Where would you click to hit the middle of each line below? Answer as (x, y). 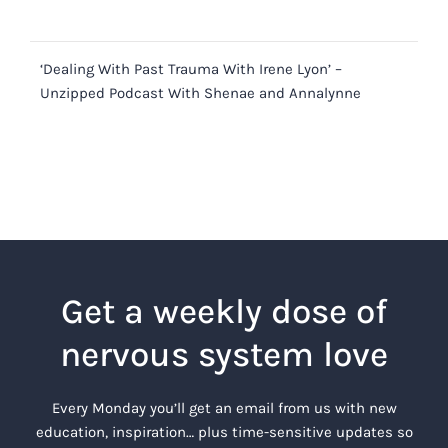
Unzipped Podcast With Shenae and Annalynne (200, 92)
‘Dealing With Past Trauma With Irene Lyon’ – (191, 68)
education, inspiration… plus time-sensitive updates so (224, 431)
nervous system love (224, 354)
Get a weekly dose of (224, 311)
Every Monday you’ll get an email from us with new (224, 407)
